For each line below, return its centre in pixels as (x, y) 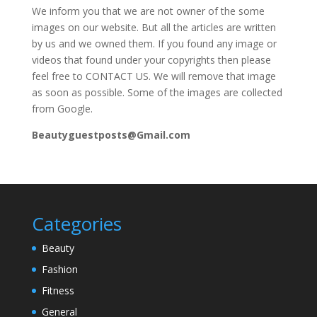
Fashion (59, 269)
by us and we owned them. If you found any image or (154, 43)
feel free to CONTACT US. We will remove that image (154, 76)
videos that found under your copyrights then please (151, 59)
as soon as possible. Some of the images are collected (157, 92)
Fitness (58, 290)
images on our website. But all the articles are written (154, 27)
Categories (76, 223)
